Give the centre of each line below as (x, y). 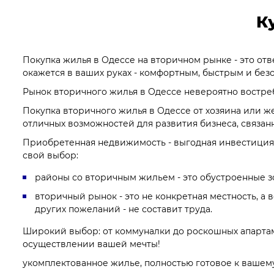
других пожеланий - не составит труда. (124, 209)
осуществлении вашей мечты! (91, 244)
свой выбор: (50, 155)
